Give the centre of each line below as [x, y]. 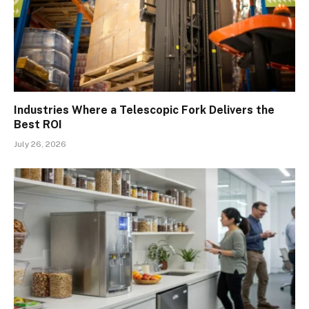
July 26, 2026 [40, 144]
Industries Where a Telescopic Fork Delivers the [144, 110]
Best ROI [38, 124]
